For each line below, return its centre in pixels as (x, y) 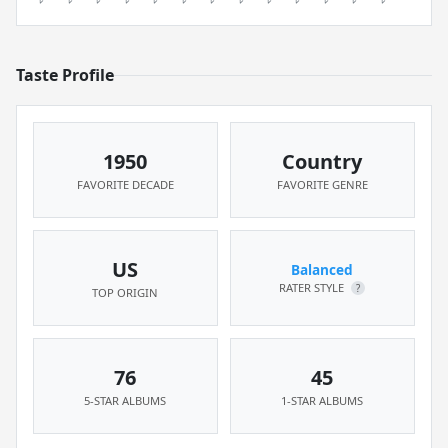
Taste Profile (65, 75)
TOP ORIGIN (125, 292)
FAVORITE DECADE (125, 184)
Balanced (322, 269)
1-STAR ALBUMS (322, 400)
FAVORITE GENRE (322, 184)
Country (322, 161)
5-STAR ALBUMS (125, 400)
